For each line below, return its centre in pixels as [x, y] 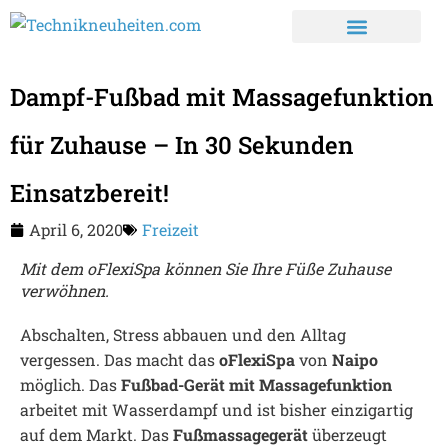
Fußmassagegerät [240, 434]
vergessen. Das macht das [119, 359]
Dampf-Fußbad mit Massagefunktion [222, 97]
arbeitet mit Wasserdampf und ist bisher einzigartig [216, 409]
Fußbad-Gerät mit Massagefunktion [256, 384]
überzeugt [347, 434]
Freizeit [170, 229]
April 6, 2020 [76, 229]
